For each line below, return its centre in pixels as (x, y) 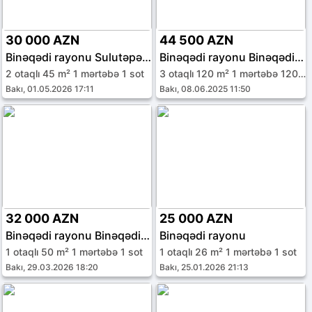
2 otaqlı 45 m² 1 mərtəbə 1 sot (75, 73)
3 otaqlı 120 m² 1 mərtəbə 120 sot (302, 73)
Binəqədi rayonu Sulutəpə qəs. (147, 57)
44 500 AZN (197, 40)
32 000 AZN (42, 218)
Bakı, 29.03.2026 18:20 (52, 267)
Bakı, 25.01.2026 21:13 (204, 267)
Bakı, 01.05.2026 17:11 (50, 89)
